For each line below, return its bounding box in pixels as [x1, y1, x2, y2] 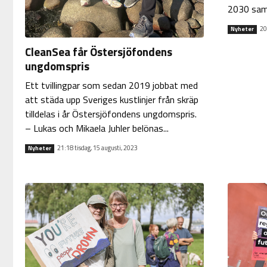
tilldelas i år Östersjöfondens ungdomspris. [24, 106, 197, 121]
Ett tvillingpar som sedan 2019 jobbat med [24, 77, 198, 92]
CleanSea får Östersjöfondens [24, 42, 172, 60]
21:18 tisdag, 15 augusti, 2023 [57, 142, 138, 153]
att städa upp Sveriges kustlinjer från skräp [24, 92, 198, 107]
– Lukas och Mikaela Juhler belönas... [24, 120, 169, 135]
